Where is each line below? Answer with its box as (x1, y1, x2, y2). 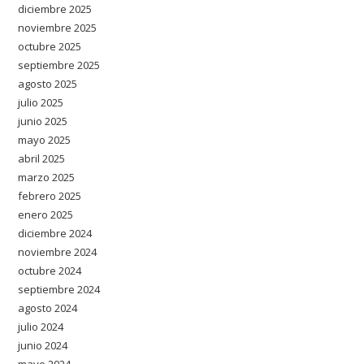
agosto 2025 (18, 76, 78, 91)
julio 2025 (18, 94, 64, 110)
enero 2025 (18, 206, 74, 222)
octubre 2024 (18, 262, 82, 278)
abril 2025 (18, 150, 66, 166)
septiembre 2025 (18, 57, 101, 72)
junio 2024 (18, 337, 68, 353)
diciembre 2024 (18, 225, 93, 240)
